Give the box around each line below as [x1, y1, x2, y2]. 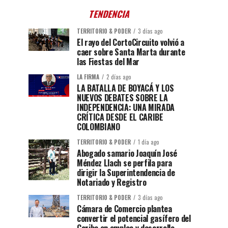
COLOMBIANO [77, 121, 120, 133]
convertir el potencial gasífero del [77, 212, 191, 225]
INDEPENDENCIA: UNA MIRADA [77, 101, 175, 114]
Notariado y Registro [77, 176, 147, 189]
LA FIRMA [77, 73, 99, 81]
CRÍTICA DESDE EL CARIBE [77, 111, 163, 124]
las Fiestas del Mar [77, 55, 139, 68]
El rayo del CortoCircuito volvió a [77, 36, 185, 49]
